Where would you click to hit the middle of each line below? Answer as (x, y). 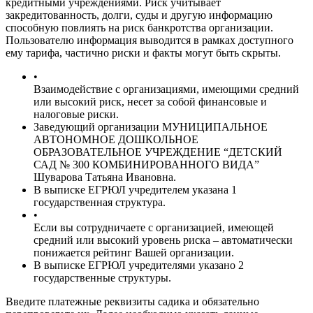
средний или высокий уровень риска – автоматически (163, 240)
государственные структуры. (102, 277)
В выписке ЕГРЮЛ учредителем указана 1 (135, 189)
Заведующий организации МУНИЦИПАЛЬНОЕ (151, 126)
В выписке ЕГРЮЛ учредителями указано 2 (139, 265)
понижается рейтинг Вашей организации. (134, 252)
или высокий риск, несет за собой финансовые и (150, 101)
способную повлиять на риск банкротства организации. (139, 27)
